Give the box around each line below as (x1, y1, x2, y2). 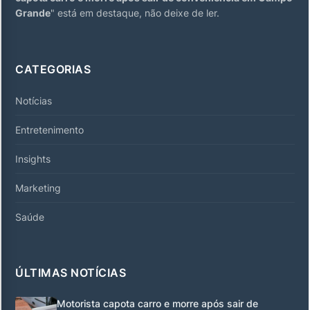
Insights (15, 152, 51, 165)
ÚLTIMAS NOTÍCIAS (15, 265, 126, 280)
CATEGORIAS (15, 62, 91, 76)
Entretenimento (15, 123, 84, 136)
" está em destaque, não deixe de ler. (51, 6, 219, 19)
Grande (15, 6, 51, 19)
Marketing (15, 181, 61, 194)
